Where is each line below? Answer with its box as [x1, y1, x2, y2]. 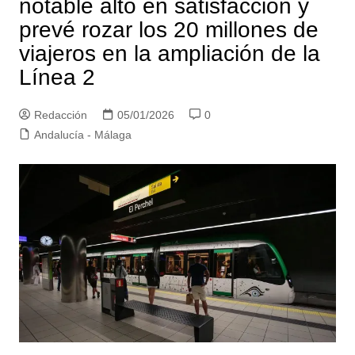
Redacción [33, 108, 87, 121]
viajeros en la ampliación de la [18, 40, 320, 66]
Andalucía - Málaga [33, 128, 132, 141]
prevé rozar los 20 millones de [18, 17, 319, 42]
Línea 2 [18, 64, 95, 90]
